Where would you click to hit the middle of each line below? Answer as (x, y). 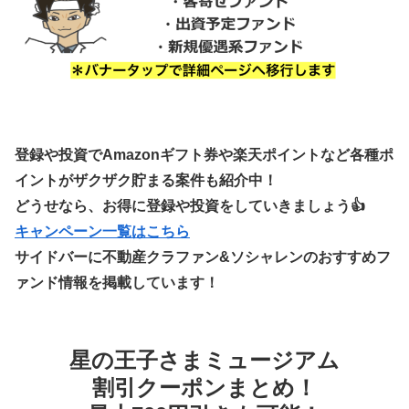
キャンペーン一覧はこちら (102, 231)
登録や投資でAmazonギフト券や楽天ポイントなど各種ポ (204, 154)
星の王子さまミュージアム (204, 360)
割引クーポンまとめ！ (204, 387)
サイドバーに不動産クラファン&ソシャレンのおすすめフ (203, 257)
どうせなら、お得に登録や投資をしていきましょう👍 (190, 205)
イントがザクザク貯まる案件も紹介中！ (146, 180)
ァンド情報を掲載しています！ (117, 282)
